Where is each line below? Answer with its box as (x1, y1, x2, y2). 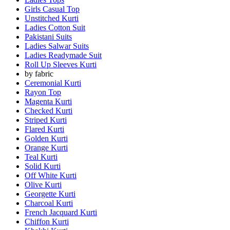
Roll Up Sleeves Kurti (25, 60, 97, 69)
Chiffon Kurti (25, 217, 69, 226)
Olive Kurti (25, 180, 62, 189)
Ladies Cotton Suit (25, 23, 85, 32)
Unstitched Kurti (25, 13, 79, 23)
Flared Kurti (25, 124, 64, 133)
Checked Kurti (25, 106, 72, 115)
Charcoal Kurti (25, 198, 73, 207)
